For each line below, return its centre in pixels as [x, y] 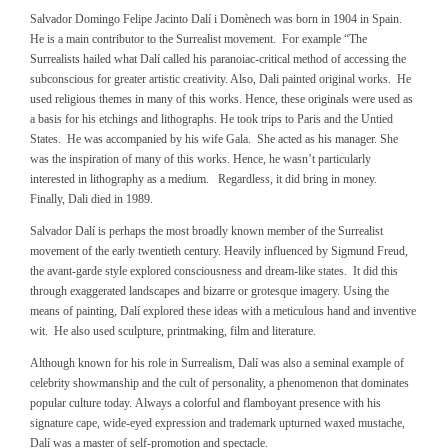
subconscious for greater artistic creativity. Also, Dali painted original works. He [220, 79]
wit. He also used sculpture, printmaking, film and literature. [173, 331]
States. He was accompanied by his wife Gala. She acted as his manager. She [214, 139]
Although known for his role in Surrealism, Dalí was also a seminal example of [217, 363]
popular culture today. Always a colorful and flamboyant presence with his [205, 403]
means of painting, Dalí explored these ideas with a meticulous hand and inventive [223, 311]
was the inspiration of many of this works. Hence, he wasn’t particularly [200, 159]
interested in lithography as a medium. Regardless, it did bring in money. [206, 179]
